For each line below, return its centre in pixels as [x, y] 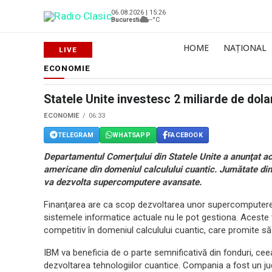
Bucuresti [125, 19]
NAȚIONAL [245, 48]
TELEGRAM [76, 135]
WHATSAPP [131, 135]
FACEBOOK [185, 135]
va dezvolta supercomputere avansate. [123, 182]
